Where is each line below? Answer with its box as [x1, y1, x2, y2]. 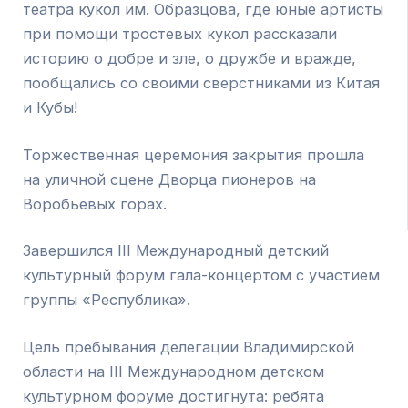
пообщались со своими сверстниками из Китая [23, 74, 381, 93]
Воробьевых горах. [23, 194, 168, 213]
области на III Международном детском [23, 362, 325, 381]
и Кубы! [23, 98, 78, 117]
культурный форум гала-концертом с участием [23, 266, 381, 285]
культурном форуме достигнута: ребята [23, 386, 325, 405]
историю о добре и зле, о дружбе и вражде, [23, 49, 357, 68]
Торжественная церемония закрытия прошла [23, 145, 365, 164]
